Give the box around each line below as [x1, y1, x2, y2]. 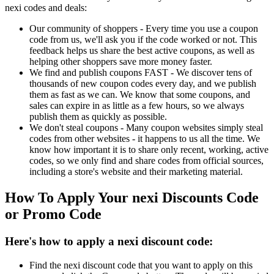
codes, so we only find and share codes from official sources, [29, 155, 264, 166]
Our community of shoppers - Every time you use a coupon [29, 23, 258, 34]
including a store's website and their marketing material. [29, 166, 243, 177]
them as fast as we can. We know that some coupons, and [29, 89, 250, 100]
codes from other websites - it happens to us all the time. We [29, 133, 260, 144]
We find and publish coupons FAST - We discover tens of [29, 67, 252, 78]
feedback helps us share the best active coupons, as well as [29, 45, 254, 56]
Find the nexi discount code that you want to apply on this [29, 259, 253, 270]
